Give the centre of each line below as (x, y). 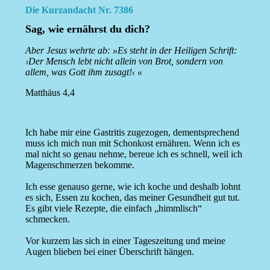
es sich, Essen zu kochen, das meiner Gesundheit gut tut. (132, 198)
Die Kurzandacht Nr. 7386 (79, 10)
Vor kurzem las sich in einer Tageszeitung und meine (125, 241)
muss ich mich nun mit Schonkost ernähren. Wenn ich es (132, 143)
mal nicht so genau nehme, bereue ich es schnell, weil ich (133, 154)
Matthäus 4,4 (50, 93)
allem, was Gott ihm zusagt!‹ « (83, 72)
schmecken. (47, 219)
